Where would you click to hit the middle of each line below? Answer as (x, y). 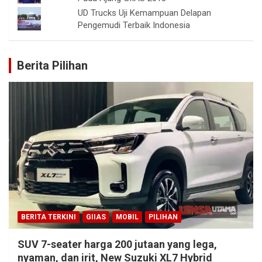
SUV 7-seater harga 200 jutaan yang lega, (117, 244)
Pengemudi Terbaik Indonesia (134, 25)
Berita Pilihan (52, 66)
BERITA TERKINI (49, 217)
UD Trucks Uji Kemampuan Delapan (145, 13)
